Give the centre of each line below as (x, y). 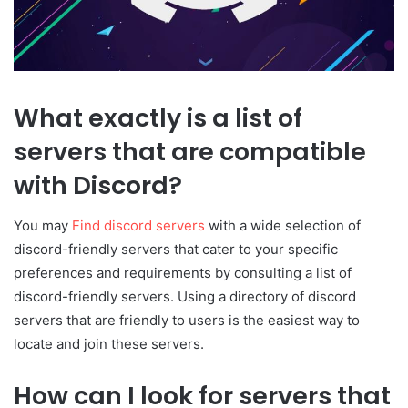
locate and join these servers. (109, 344)
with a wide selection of (283, 226)
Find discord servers (138, 226)
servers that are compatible (190, 151)
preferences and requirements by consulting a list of (183, 273)
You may (43, 226)
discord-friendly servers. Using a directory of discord (185, 297)
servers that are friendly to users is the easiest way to (187, 321)
